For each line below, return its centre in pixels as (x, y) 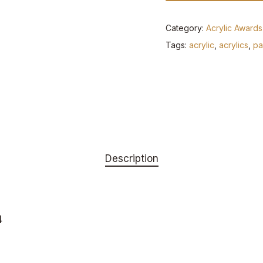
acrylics (234, 45)
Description (131, 158)
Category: (186, 28)
